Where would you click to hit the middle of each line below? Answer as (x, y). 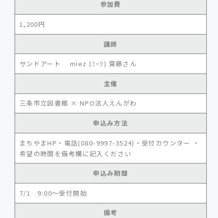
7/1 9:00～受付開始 (53, 193)
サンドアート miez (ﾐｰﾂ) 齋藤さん (78, 64)
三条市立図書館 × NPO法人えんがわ (78, 103)
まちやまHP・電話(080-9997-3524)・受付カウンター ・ (109, 143)
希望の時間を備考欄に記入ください (75, 153)
